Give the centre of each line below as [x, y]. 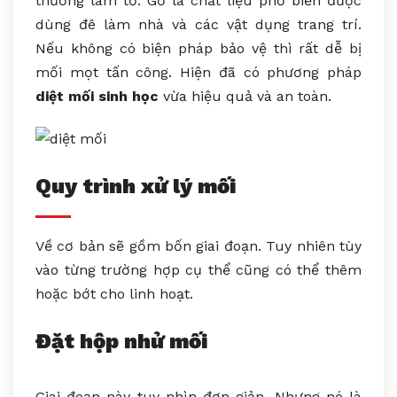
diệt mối [65, 96]
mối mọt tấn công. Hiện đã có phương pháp [198, 72]
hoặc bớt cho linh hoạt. [114, 294]
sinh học [128, 96]
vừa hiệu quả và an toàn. [245, 96]
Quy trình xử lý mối [136, 187]
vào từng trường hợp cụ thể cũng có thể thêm [198, 270]
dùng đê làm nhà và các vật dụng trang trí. [198, 24]
